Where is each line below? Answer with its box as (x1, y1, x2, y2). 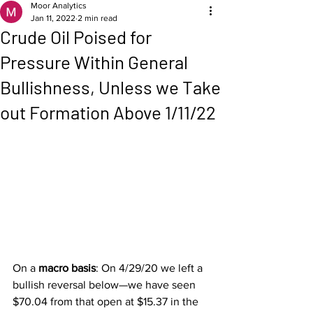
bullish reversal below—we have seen (13, 279, 198, 291)
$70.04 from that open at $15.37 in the (13, 296, 201, 308)
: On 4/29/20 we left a (96, 262, 205, 275)
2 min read (78, 13, 117, 23)
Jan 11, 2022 (31, 13, 75, 23)
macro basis (38, 262, 96, 275)
